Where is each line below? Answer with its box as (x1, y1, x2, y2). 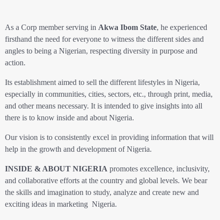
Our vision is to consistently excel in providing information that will (5, 133, 214, 142)
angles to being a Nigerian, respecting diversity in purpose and (5, 47, 197, 55)
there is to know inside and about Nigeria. (5, 113, 134, 122)
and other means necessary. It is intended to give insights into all (5, 102, 202, 110)
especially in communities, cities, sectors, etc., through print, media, (5, 90, 213, 99)
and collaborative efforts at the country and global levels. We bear (5, 176, 207, 185)
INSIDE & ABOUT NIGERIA (5, 165, 108, 173)
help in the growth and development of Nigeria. (5, 145, 152, 154)
